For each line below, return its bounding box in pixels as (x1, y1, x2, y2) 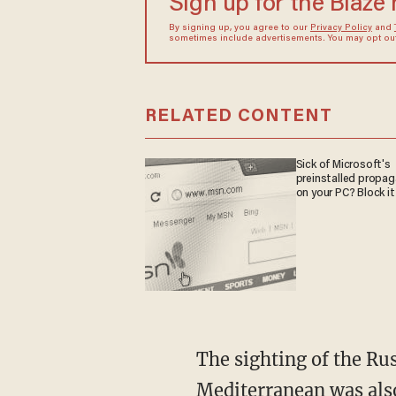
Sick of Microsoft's (295, 159, 391, 172)
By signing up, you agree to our (168, 24, 310, 34)
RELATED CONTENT (144, 108, 332, 126)
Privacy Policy (309, 24, 372, 34)
